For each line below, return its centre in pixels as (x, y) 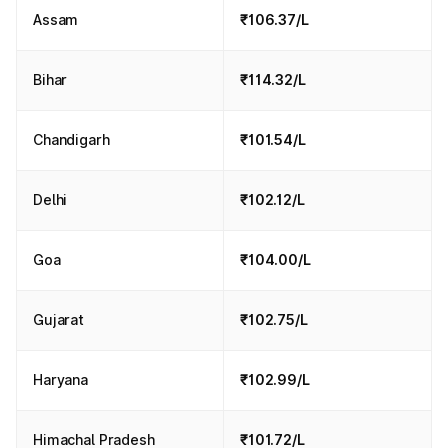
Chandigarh (71, 139)
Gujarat (59, 319)
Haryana (61, 379)
